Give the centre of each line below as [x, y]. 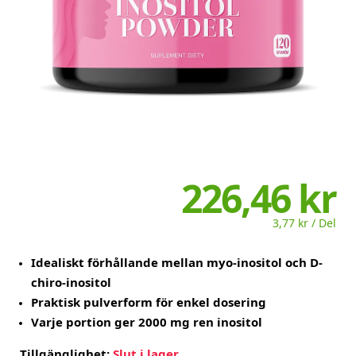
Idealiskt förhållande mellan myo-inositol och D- [177, 263]
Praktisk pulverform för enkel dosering [149, 302]
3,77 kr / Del [304, 223]
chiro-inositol [71, 282]
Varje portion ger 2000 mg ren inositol [147, 322]
